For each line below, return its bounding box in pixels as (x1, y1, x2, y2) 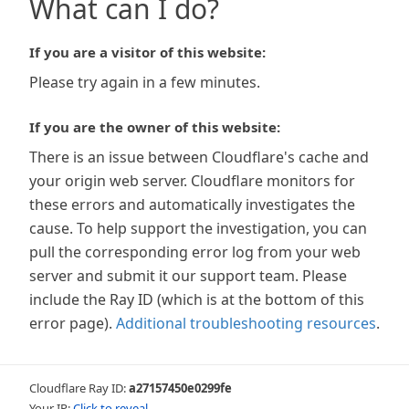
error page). (29, 313, 112, 333)
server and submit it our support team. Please (29, 266, 347, 286)
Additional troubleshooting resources (116, 313, 376, 333)
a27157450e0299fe (129, 380, 232, 396)
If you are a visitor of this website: (29, 43, 266, 61)
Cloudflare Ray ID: (29, 380, 129, 396)
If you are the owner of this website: (29, 118, 280, 136)
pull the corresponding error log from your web (29, 242, 361, 262)
